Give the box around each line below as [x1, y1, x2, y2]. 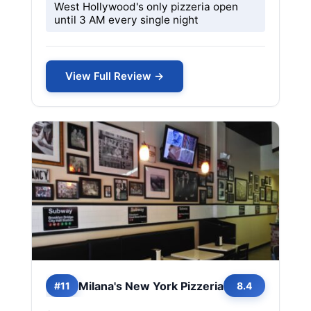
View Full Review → [65, 69, 164, 83]
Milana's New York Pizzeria [78, 278, 224, 293]
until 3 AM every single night [54, 13, 199, 26]
